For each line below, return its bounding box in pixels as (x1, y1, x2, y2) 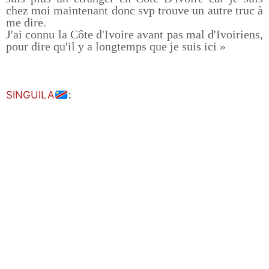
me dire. (6, 16, 46, 29)
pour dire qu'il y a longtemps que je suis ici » (6, 40, 226, 53)
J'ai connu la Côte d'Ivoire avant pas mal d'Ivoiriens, (6, 28, 263, 41)
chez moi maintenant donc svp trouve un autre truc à (6, 4, 263, 17)
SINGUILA (6, 89, 55, 101)
